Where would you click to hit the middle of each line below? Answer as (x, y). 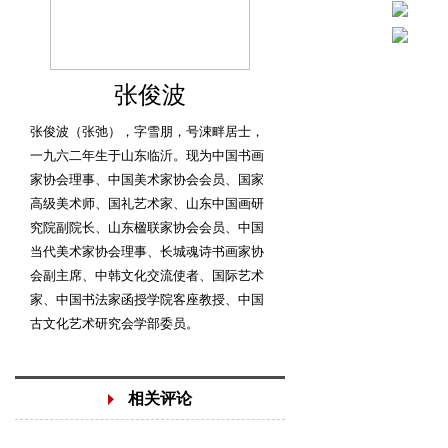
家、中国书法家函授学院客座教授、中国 (147, 299)
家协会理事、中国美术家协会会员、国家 (147, 179)
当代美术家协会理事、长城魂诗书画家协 (147, 251)
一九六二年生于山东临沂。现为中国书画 (147, 155)
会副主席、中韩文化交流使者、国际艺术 (147, 275)
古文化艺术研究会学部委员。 (114, 323)
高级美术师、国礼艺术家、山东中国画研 (147, 203)
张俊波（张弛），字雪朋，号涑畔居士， (147, 131)
